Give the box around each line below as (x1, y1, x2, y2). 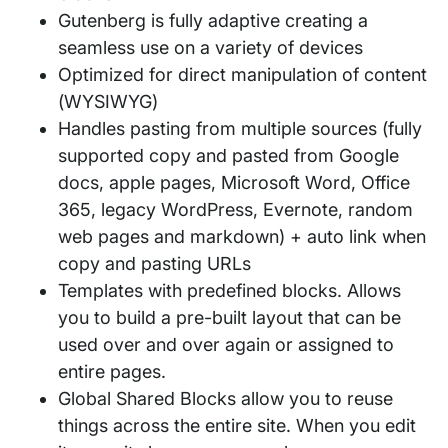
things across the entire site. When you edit (57, 414, 417, 436)
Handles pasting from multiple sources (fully (57, 117, 423, 139)
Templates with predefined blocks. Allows (57, 279, 402, 301)
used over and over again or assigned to (57, 333, 395, 355)
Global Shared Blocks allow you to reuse (57, 387, 394, 409)
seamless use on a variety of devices (57, 36, 364, 58)
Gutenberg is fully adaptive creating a (57, 9, 369, 31)
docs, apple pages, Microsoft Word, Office (57, 171, 411, 193)
